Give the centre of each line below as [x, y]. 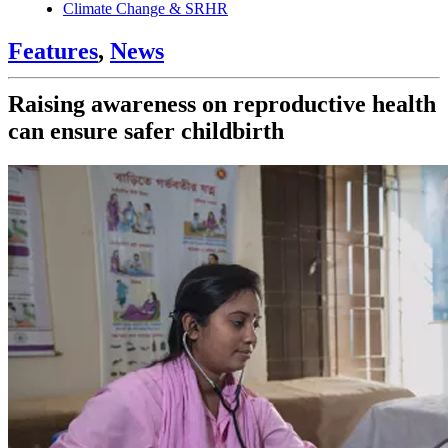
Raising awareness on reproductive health [222, 103]
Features [53, 50]
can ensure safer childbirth [146, 130]
